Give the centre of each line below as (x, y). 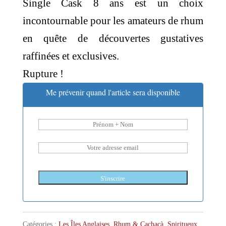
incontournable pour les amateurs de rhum (113, 20)
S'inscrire (113, 178)
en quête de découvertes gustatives (113, 38)
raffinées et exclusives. (71, 56)
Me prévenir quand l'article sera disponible (113, 92)
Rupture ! (43, 73)
